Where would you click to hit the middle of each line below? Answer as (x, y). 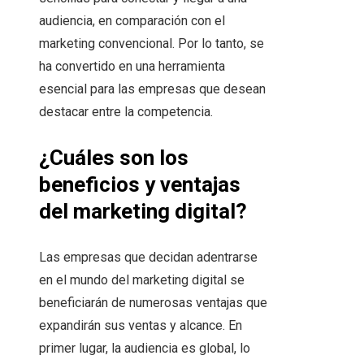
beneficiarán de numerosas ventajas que (153, 303)
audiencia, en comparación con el (132, 21)
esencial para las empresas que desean (152, 89)
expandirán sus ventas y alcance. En (141, 326)
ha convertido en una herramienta (132, 67)
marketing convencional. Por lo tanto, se (152, 44)
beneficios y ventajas (140, 185)
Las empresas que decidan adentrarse (148, 258)
